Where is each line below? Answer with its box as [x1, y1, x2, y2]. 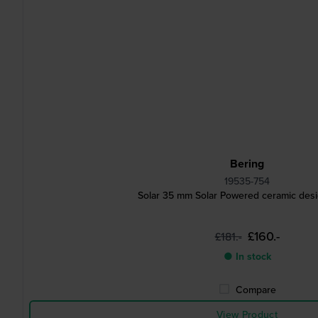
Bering [230, 155, 264, 172]
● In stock [223, 249, 271, 263]
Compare [235, 283, 276, 297]
